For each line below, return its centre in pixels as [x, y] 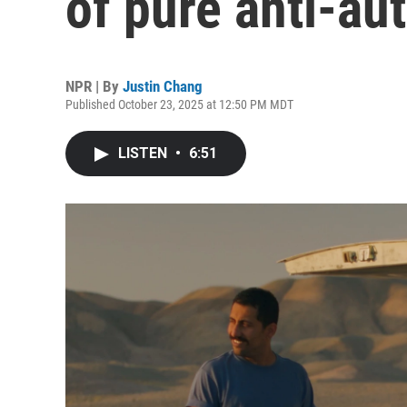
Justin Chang [163, 86]
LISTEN [144, 153]
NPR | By [94, 86]
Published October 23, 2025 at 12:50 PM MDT [179, 104]
